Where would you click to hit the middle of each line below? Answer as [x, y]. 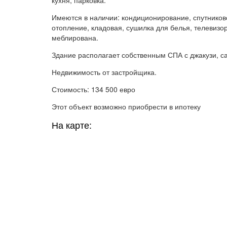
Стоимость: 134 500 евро [93, 89]
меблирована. [75, 37]
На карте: [72, 125]
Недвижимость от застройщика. [104, 72]
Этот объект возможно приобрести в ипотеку [126, 106]
